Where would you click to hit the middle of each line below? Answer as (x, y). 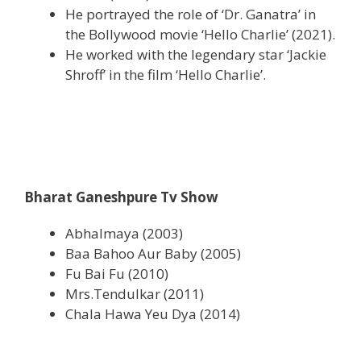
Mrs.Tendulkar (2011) (135, 293)
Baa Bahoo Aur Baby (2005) (153, 253)
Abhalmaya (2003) (124, 233)
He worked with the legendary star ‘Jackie (196, 55)
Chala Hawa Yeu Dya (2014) (153, 313)
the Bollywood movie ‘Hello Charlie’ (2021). (200, 35)
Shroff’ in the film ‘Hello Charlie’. (166, 75)
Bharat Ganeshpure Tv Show (121, 197)
